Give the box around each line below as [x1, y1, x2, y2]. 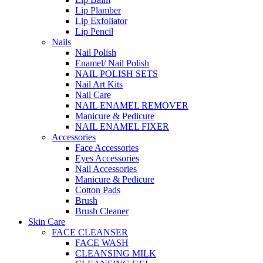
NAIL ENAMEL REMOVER [75, 100, 188, 110]
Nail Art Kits [75, 79, 123, 89]
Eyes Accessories [75, 153, 139, 163]
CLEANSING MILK [75, 248, 156, 258]
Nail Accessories [75, 163, 137, 174]
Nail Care [75, 89, 111, 100]
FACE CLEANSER [52, 227, 128, 237]
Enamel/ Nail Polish [75, 58, 149, 68]
